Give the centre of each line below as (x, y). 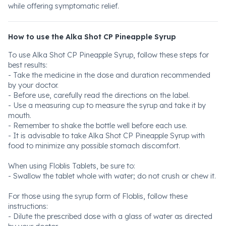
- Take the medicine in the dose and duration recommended (109, 75)
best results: (28, 65)
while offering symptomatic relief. (64, 6)
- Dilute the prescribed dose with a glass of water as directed (110, 216)
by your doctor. (33, 85)
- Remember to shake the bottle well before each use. (98, 126)
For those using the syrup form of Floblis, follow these (98, 196)
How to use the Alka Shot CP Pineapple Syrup (92, 37)
